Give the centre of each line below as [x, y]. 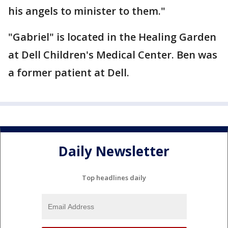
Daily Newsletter [114, 151]
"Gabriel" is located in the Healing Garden [112, 37]
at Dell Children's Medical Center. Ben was [113, 55]
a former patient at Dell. [69, 73]
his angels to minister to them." [87, 11]
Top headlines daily [114, 177]
